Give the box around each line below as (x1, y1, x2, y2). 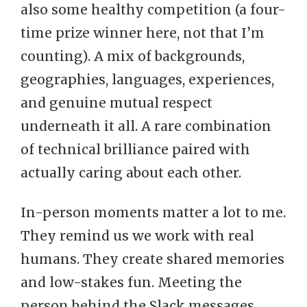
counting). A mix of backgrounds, (21, 48, 245, 64)
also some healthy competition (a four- (21, 1, 286, 18)
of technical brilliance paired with (21, 141, 250, 158)
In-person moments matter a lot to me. (21, 204, 286, 221)
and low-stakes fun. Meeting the (21, 274, 242, 291)
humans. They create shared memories (21, 251, 284, 267)
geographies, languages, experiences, (21, 71, 274, 88)
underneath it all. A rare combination (21, 118, 271, 134)
